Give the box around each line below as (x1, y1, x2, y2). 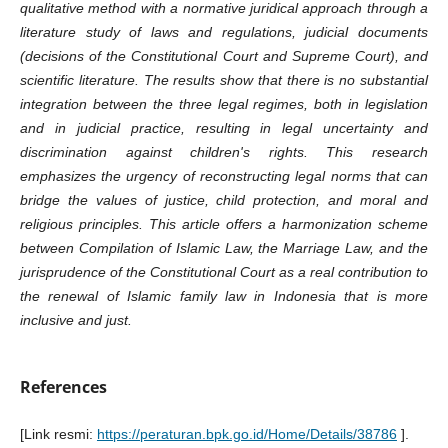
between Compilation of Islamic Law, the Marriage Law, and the (19, 239, 429, 256)
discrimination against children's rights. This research (19, 143, 429, 160)
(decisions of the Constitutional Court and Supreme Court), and (19, 47, 429, 64)
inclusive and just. (19, 311, 132, 328)
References (19, 376, 107, 399)
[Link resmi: (19, 426, 97, 443)
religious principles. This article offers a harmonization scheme (19, 215, 429, 232)
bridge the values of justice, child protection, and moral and (19, 191, 429, 208)
